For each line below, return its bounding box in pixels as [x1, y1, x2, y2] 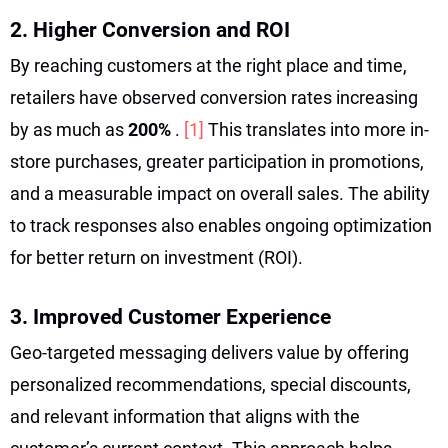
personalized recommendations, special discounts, [10, 373, 411, 395]
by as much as [10, 118, 128, 140]
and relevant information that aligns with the [10, 405, 360, 427]
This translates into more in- [208, 118, 429, 140]
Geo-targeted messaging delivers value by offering [10, 341, 409, 363]
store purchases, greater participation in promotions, [10, 150, 424, 172]
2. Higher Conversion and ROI [10, 17, 290, 42]
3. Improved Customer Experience [10, 304, 331, 329]
